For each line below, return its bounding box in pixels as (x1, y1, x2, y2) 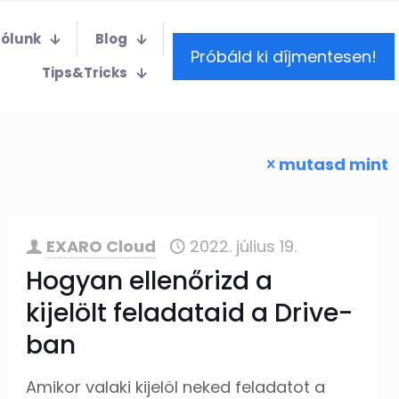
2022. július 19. (190, 235, 297, 257)
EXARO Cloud (46, 235, 157, 257)
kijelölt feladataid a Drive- (26, 296, 354, 330)
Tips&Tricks (42, 63, 127, 82)
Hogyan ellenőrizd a (26, 264, 273, 298)
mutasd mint (279, 153, 388, 175)
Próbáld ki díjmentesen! (191, 45, 377, 68)
